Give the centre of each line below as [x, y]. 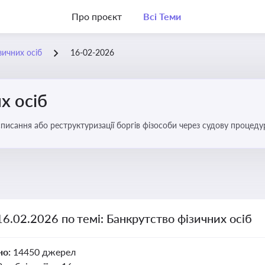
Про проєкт [97, 16]
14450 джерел [44, 252]
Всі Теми [162, 16]
